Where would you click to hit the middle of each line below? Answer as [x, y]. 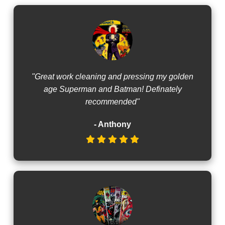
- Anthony [113, 124]
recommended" [113, 101]
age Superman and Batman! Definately [113, 89]
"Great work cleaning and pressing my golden [113, 76]
